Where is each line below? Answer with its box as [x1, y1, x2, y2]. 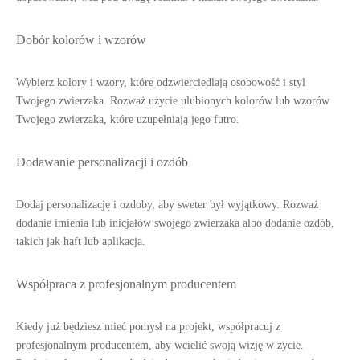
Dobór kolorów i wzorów [16, 32, 146, 47]
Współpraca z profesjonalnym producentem [16, 276, 236, 292]
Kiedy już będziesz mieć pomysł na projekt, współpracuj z [16, 321, 280, 333]
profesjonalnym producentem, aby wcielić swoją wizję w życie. [16, 339, 304, 351]
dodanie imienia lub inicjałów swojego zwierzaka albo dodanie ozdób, [16, 217, 334, 229]
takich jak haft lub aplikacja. [16, 235, 145, 247]
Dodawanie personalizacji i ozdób [16, 154, 188, 170]
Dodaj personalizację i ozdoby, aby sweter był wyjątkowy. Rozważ [16, 198, 318, 211]
